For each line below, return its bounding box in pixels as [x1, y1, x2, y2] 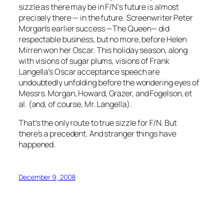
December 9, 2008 [19, 172, 76, 182]
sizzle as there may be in [19, 1, 106, 12]
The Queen [112, 23, 151, 34]
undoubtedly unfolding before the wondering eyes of [19, 77, 199, 88]
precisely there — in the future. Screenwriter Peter [19, 12, 193, 23]
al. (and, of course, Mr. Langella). [19, 98, 132, 110]
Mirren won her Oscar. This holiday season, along [19, 44, 188, 55]
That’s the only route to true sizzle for [19, 117, 149, 129]
